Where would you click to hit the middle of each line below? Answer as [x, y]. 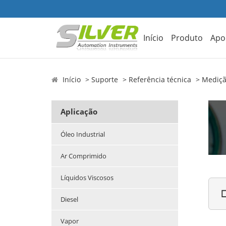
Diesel [69, 200]
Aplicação [79, 112]
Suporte [105, 80]
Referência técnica [160, 80]
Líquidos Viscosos [87, 178]
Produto [187, 38]
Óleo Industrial [83, 134]
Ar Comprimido [83, 156]
